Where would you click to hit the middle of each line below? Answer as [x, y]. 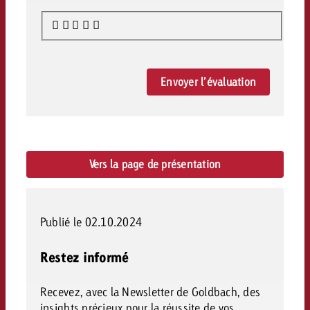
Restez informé [84, 257]
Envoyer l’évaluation [208, 82]
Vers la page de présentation [155, 164]
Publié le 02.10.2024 [91, 222]
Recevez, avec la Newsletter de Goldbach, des [150, 292]
